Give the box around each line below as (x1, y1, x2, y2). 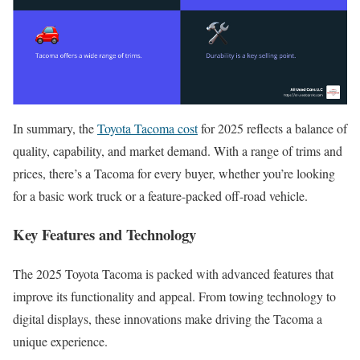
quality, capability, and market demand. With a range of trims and (13, 141, 342, 159)
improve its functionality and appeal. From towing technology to (13, 288, 336, 305)
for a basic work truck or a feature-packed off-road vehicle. (13, 186, 308, 204)
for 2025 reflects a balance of (198, 119, 347, 137)
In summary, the (13, 119, 97, 137)
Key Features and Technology (13, 223, 196, 246)
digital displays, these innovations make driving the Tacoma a (13, 310, 322, 328)
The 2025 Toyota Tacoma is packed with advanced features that (13, 265, 333, 283)
